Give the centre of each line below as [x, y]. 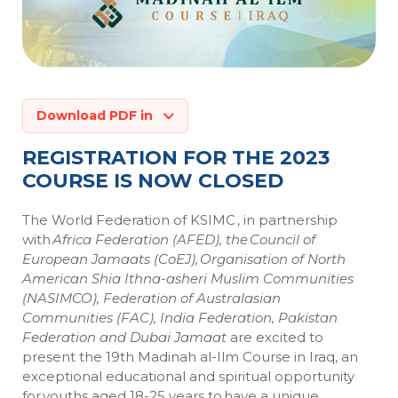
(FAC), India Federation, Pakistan [225, 318]
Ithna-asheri [166, 279]
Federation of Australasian [192, 298]
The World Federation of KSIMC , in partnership [180, 220]
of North [317, 259]
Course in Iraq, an [298, 357]
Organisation [244, 259]
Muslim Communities [280, 279]
